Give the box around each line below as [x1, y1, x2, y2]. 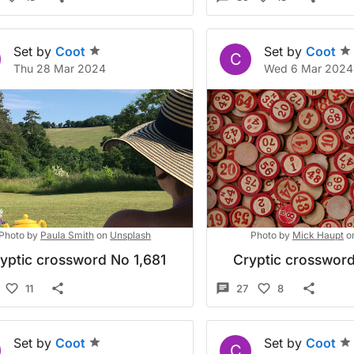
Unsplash [110, 229, 152, 241]
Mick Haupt [292, 229, 344, 241]
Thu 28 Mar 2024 [13, 62, 106, 75]
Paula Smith [40, 229, 95, 241]
